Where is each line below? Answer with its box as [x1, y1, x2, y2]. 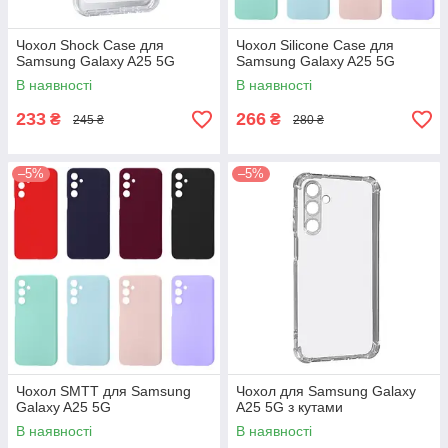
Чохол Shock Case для [16, 37, 164, 54]
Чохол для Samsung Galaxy [236, 383, 416, 400]
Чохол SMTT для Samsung [16, 383, 191, 400]
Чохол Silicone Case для [236, 37, 394, 54]
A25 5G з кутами [236, 399, 343, 416]
